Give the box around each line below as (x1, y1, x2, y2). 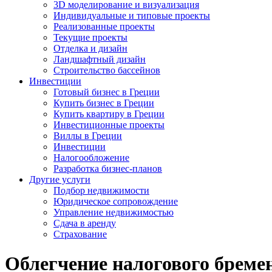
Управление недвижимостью (53, 207, 174, 217)
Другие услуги (29, 174, 90, 185)
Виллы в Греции (53, 131, 122, 141)
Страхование (53, 229, 107, 239)
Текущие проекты (53, 32, 127, 42)
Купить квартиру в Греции (53, 109, 165, 119)
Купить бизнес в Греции (53, 98, 154, 108)
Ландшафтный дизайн (53, 54, 146, 64)
